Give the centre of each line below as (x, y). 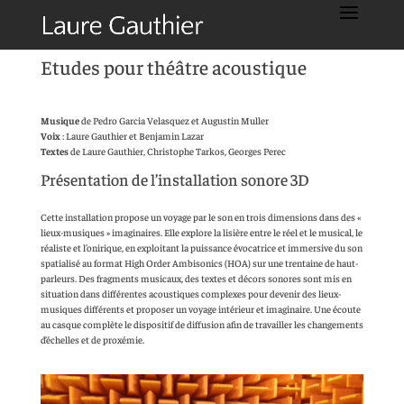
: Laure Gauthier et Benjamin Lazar (132, 136)
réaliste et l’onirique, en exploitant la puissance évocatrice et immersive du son (201, 248)
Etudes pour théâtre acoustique (173, 67)
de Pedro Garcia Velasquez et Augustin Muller (174, 120)
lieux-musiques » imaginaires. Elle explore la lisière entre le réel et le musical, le (201, 232)
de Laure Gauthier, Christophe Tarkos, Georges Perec (177, 151)
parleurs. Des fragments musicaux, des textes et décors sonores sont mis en (196, 278)
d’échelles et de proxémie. (92, 340)
